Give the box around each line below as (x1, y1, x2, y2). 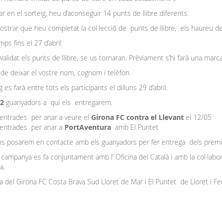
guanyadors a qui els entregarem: (5, 98, 112, 108)
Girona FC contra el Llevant (91, 112, 184, 122)
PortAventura (64, 122, 113, 132)
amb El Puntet (112, 122, 159, 132)
